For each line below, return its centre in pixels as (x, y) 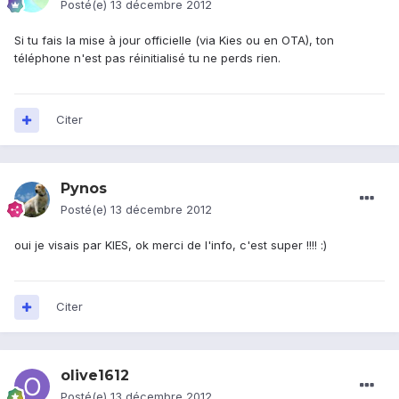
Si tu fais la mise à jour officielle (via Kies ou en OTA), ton (174, 41)
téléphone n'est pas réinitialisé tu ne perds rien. (147, 58)
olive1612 (95, 376)
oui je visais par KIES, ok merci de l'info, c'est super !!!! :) (171, 245)
